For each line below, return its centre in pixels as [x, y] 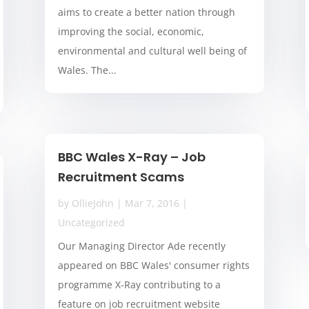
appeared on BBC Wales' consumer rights [153, 266]
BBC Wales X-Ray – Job [131, 157]
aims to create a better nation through [146, 12]
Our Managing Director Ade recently [141, 246]
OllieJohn [92, 203]
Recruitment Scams [121, 177]
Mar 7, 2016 [152, 203]
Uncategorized [91, 223]
